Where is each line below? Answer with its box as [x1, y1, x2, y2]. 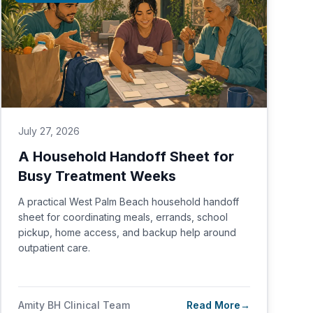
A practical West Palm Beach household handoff [18, 196, 239, 208]
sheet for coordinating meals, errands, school [18, 211, 228, 223]
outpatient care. [18, 242, 90, 254]
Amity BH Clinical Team [18, 299, 130, 311]
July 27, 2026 [18, 125, 80, 137]
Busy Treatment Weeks [18, 168, 176, 184]
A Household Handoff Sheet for [18, 148, 234, 165]
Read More [187, 299, 240, 311]
